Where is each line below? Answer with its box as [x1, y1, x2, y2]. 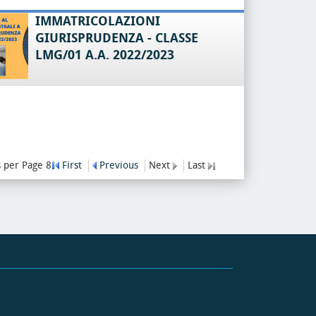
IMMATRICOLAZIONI [35, 13, 160, 29]
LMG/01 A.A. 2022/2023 [35, 47, 174, 63]
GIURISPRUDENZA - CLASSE [35, 30, 198, 46]
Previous [99, 159, 138, 171]
